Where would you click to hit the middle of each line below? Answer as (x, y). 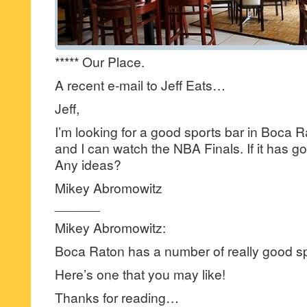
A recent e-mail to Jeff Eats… (140, 84)
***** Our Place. (100, 61)
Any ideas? (88, 164)
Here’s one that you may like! (140, 273)
